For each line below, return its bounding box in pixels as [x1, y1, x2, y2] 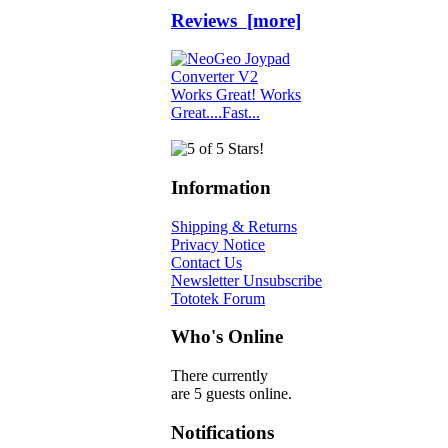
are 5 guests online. [171, 385, 292, 403]
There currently [171, 367, 268, 385]
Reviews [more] [171, 9, 301, 31]
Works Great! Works [171, 86, 301, 104]
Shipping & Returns [171, 217, 297, 235]
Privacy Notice [171, 235, 265, 253]
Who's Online [171, 326, 283, 348]
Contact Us [171, 253, 242, 271]
